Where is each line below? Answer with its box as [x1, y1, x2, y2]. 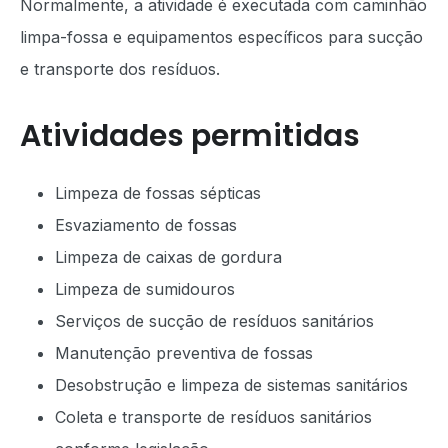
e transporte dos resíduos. [20, 59, 220, 79]
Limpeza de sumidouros [55, 279, 235, 299]
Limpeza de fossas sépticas [55, 183, 261, 203]
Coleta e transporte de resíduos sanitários [55, 407, 372, 427]
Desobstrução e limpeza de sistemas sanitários [55, 375, 408, 395]
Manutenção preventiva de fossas [55, 343, 313, 363]
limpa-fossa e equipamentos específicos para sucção [20, 27, 423, 47]
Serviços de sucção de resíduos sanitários [55, 311, 374, 331]
